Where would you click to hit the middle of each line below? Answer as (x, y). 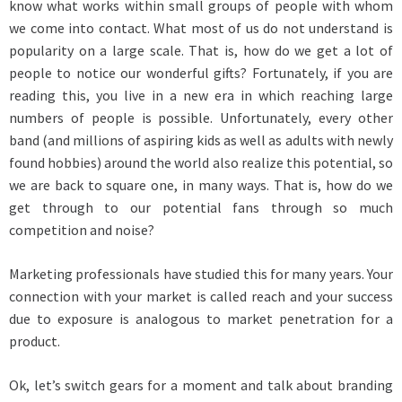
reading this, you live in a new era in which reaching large (201, 95)
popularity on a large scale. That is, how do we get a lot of (201, 50)
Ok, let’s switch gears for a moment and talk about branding (201, 385)
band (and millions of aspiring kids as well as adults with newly (201, 140)
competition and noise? (82, 229)
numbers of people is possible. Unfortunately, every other (201, 117)
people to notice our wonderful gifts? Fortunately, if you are (201, 72)
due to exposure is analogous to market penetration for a (201, 318)
